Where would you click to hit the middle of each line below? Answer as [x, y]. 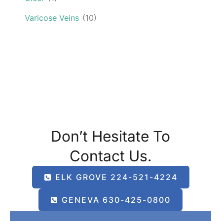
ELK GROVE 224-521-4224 [116, 177]
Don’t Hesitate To [110, 136]
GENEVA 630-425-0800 [116, 200]
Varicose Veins [52, 18]
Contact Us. [110, 156]
